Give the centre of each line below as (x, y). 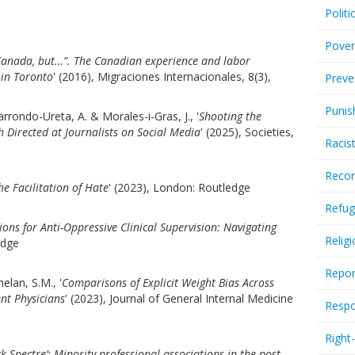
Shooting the (230, 116)
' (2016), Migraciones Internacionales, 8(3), (162, 76)
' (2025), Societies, (247, 132)
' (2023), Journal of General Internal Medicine (179, 298)
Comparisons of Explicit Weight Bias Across (168, 282)
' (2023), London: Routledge (179, 187)
